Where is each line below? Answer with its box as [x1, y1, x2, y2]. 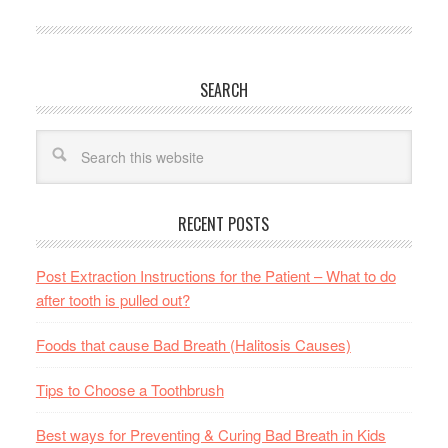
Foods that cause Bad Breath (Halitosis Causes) [35, 334, 351, 355]
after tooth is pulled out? [35, 289, 190, 310]
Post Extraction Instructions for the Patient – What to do [35, 265, 396, 286]
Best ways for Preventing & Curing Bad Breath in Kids [35, 424, 386, 445]
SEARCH [199, 78, 248, 102]
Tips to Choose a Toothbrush [35, 379, 224, 400]
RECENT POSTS [178, 212, 270, 236]
